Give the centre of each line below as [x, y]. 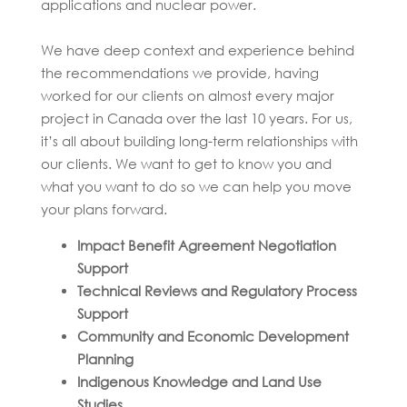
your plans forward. [105, 209]
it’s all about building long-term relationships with [199, 141]
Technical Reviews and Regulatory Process [217, 291]
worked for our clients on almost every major [187, 96]
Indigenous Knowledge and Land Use [199, 382]
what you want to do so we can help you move [196, 187]
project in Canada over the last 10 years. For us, [196, 119]
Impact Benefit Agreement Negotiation [206, 246]
